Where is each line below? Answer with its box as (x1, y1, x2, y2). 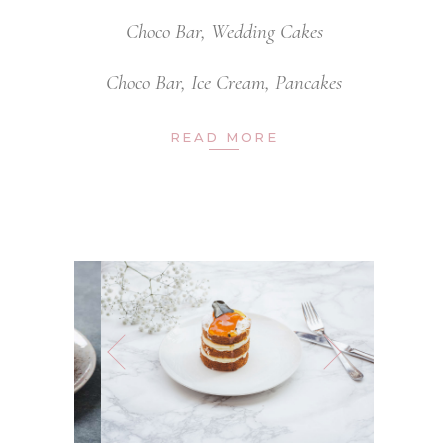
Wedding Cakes (210, 18, 323, 44)
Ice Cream (191, 69, 265, 95)
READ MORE (169, 128, 279, 145)
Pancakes (275, 69, 342, 95)
